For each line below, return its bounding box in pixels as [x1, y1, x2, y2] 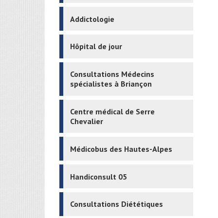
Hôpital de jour [70, 41, 123, 52]
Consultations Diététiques [70, 199, 163, 209]
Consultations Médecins [70, 69, 155, 79]
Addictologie [70, 14, 115, 24]
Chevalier [70, 116, 104, 126]
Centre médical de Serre [70, 106, 155, 116]
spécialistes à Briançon [70, 79, 152, 89]
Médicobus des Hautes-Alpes [70, 144, 173, 154]
